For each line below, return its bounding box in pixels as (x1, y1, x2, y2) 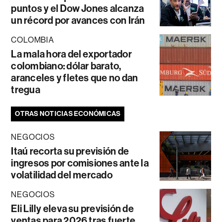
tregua (11, 83, 40, 96)
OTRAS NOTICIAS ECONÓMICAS (15, 109, 121, 118)
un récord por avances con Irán (11, 14, 145, 26)
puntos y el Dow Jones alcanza (11, 2, 144, 14)
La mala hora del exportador (11, 48, 132, 60)
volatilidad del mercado (11, 168, 112, 181)
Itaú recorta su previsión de (11, 145, 129, 157)
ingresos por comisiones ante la (11, 157, 149, 169)
